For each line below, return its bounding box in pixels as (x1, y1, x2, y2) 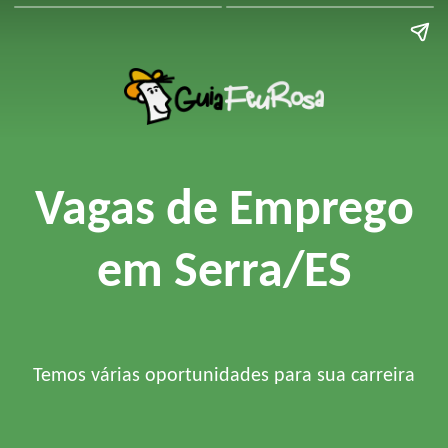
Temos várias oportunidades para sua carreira (33, 366, 415, 387)
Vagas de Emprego (34, 186, 414, 238)
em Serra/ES (96, 248, 352, 300)
